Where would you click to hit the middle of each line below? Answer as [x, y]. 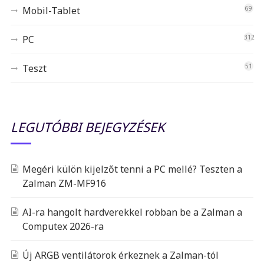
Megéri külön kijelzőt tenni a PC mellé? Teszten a [132, 169]
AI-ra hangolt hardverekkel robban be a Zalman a [132, 212]
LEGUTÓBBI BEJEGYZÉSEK [88, 127]
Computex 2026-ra [63, 227]
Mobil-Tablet [51, 11]
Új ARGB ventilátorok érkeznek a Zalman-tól [120, 255]
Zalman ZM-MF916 [64, 184]
